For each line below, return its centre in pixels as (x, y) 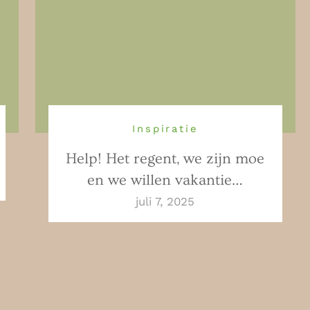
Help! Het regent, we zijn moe (165, 159)
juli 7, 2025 (165, 202)
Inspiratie (165, 129)
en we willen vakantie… (165, 181)
